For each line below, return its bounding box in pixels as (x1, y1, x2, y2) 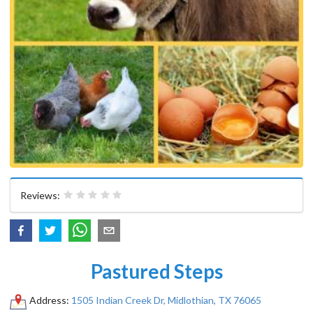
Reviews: (20, 189, 62, 201)
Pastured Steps (90, 259, 223, 283)
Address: (29, 293, 71, 306)
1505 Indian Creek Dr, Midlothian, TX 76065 (71, 293, 261, 306)
